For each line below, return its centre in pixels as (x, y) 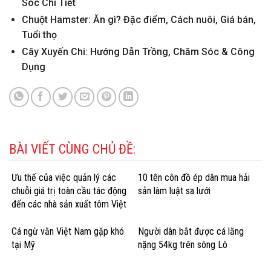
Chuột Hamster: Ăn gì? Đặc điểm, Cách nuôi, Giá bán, (139, 20)
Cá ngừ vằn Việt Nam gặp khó (68, 231)
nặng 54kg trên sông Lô (183, 244)
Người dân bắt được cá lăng (191, 231)
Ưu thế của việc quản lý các (64, 178)
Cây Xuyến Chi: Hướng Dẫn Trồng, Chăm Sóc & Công (138, 52)
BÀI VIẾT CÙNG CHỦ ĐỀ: (72, 149)
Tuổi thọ (39, 35)
